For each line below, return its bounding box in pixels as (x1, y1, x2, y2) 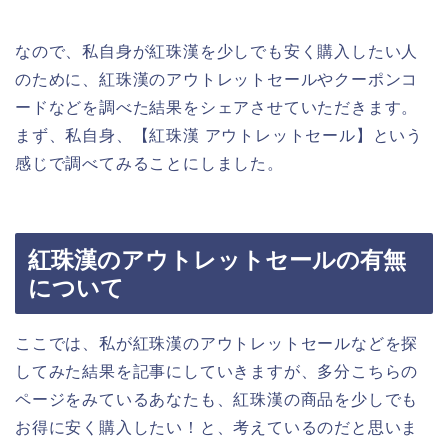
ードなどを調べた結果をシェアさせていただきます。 (15, 99, 419, 117)
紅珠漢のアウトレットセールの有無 (28, 246, 406, 273)
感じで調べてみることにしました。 (15, 155, 284, 173)
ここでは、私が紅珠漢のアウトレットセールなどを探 (15, 334, 419, 352)
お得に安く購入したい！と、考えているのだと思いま (15, 418, 419, 436)
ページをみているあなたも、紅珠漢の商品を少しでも (15, 390, 419, 408)
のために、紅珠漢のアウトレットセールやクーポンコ (15, 71, 419, 89)
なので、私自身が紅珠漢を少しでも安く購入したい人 (15, 43, 419, 61)
